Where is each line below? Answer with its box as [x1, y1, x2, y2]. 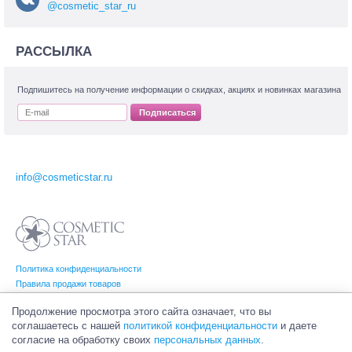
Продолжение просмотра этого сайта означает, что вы [12, 306, 271, 317]
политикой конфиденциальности [123, 320, 277, 332]
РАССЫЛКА [16, 44, 92, 60]
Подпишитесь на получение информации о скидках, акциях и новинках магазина [17, 85, 341, 95]
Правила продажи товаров [16, 279, 121, 289]
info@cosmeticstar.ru [16, 171, 112, 184]
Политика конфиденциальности [16, 264, 141, 274]
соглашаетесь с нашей [12, 320, 123, 332]
